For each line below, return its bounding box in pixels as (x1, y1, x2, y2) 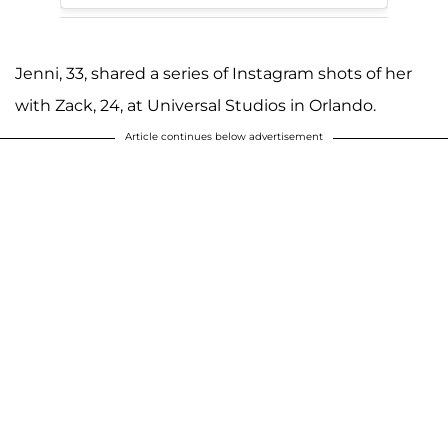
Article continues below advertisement (125, 129, 323, 143)
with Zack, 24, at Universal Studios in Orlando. (15, 95, 376, 115)
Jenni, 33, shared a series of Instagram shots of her (15, 63, 412, 83)
